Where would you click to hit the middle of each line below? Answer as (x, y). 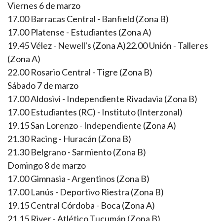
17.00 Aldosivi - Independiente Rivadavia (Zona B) (102, 99)
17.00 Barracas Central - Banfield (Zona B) (88, 19)
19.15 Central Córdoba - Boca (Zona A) (81, 205)
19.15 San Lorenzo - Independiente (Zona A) (92, 126)
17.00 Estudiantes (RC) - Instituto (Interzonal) (95, 112)
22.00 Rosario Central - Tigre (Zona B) (80, 72)
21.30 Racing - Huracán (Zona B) (69, 139)
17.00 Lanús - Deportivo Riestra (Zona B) (86, 192)
